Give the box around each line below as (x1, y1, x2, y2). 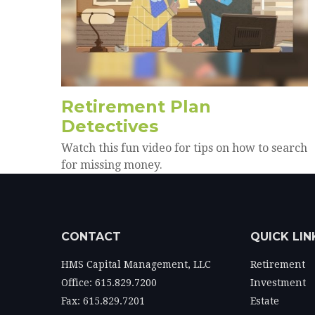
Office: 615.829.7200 (61, 277, 157, 289)
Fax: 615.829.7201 (61, 295, 145, 307)
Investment (250, 277, 307, 289)
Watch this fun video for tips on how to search (61, 141, 307, 155)
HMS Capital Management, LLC (61, 259, 211, 271)
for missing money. (61, 158, 162, 172)
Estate (250, 295, 280, 307)
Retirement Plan (61, 96, 211, 117)
